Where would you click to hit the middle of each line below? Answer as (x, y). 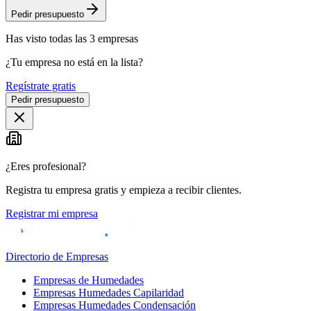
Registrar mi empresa (52, 214)
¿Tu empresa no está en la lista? (74, 62)
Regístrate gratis (41, 86)
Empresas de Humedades (89, 280)
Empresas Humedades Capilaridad (109, 293)
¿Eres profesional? (46, 167)
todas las (68, 39)
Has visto (27, 39)
